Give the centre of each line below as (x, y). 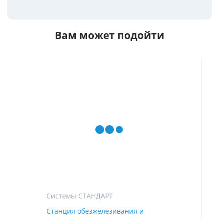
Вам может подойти (109, 35)
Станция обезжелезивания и (95, 211)
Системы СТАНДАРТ (80, 196)
